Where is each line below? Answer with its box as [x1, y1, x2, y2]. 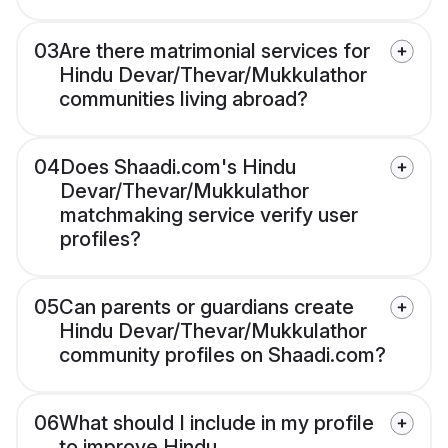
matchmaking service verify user [60, 203, 358, 228]
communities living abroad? [59, 87, 308, 112]
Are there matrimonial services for [59, 39, 370, 64]
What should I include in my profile [59, 411, 374, 436]
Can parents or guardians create [59, 295, 354, 320]
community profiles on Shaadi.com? [59, 343, 386, 368]
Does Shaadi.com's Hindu [60, 155, 296, 180]
